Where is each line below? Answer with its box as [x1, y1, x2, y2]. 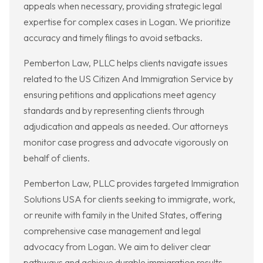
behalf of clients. [23, 152, 90, 164]
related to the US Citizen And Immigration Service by [23, 73, 233, 85]
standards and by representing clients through [23, 104, 204, 117]
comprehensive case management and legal [23, 225, 201, 237]
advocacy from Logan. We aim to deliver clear [23, 241, 211, 253]
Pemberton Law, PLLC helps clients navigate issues [23, 57, 228, 69]
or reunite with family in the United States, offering [23, 209, 222, 221]
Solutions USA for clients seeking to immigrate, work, [23, 193, 235, 205]
